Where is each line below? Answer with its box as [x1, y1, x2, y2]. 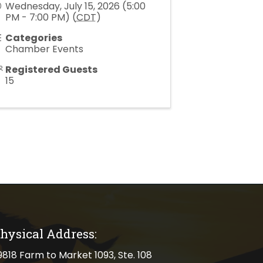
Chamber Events [5, 42, 83, 56]
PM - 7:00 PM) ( [5, 11, 76, 24]
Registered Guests [5, 63, 97, 76]
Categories [5, 31, 62, 45]
